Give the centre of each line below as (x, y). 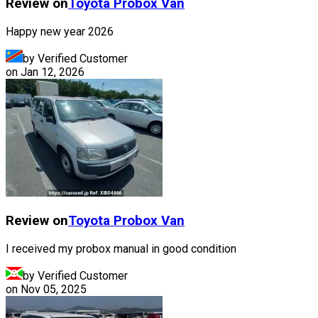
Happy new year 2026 (60, 32)
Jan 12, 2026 (53, 72)
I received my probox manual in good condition (121, 248)
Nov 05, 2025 (54, 289)
